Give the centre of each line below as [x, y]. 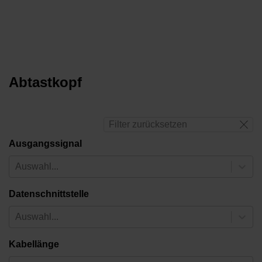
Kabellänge [34, 244]
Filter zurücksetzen [148, 124]
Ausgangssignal [45, 143]
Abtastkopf [45, 82]
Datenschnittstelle [49, 194]
